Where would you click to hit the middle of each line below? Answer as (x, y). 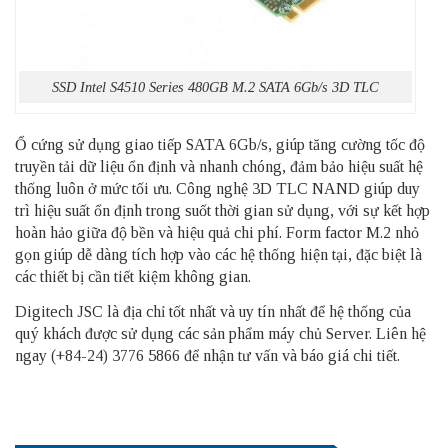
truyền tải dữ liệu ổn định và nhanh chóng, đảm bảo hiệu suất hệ (219, 166)
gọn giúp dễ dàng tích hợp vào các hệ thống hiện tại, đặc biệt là (218, 254)
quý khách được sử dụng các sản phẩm (141, 333)
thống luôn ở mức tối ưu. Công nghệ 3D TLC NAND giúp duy (217, 188)
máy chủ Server (318, 333)
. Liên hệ (397, 333)
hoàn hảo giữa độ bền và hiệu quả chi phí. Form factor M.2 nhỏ (217, 232)
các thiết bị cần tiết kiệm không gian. (133, 276)
